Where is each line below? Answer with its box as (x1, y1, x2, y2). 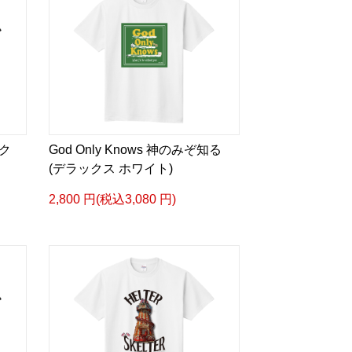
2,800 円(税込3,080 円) (48, 192, 176, 206)
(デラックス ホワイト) (48, 162, 173, 175)
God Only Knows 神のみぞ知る (48, 143, 222, 156)
